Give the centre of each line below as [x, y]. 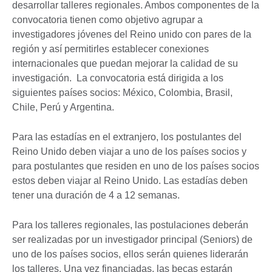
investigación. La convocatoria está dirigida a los [118, 78]
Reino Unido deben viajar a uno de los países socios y [129, 151]
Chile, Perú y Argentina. [63, 107]
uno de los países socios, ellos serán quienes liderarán [130, 254]
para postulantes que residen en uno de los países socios [136, 166]
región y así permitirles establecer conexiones [110, 49]
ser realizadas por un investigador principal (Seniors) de [132, 239]
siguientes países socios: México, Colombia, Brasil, [122, 92]
